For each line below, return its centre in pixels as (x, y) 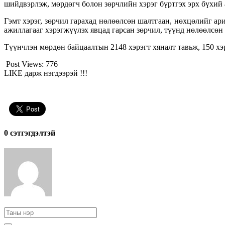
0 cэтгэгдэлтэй (30, 133)
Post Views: (25, 64)
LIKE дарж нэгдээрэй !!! (47, 73)
